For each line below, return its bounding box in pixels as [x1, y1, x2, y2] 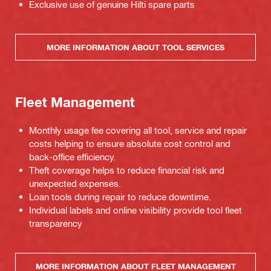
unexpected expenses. [29, 178, 121, 189]
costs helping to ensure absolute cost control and [29, 138, 230, 149]
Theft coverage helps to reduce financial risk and [29, 165, 224, 176]
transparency [29, 218, 82, 229]
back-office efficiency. [29, 151, 116, 163]
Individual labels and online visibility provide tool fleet [29, 204, 242, 216]
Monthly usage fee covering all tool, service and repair [29, 125, 247, 136]
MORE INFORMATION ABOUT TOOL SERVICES [47, 42, 224, 52]
